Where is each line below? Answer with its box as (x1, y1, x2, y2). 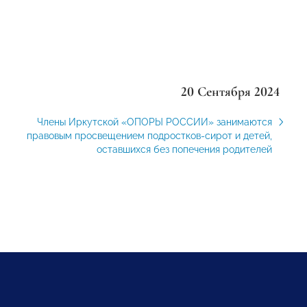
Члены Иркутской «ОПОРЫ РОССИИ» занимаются (36, 116, 272, 127)
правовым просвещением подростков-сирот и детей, (26, 130, 272, 141)
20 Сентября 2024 (180, 84, 280, 100)
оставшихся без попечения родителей (96, 144, 272, 155)
